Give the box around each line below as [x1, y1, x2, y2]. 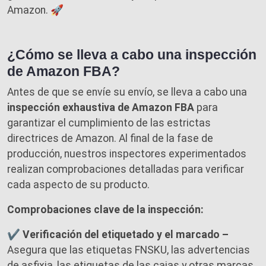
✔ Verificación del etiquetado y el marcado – [7, 228, 229, 240]
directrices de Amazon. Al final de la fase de [7, 132, 213, 144]
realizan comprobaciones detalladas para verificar [7, 163, 244, 175]
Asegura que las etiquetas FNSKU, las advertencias [7, 243, 250, 256]
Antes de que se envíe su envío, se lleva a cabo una [7, 85, 247, 98]
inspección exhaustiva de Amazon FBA [7, 101, 194, 113]
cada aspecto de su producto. [7, 178, 150, 191]
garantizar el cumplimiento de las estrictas [7, 116, 211, 129]
